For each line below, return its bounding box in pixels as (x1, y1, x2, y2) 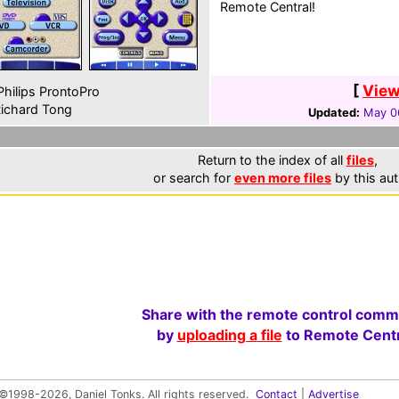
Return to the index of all (197, 152, 346, 167)
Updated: (307, 105, 360, 119)
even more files (234, 170, 331, 185)
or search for (153, 170, 234, 185)
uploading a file (176, 326, 282, 344)
